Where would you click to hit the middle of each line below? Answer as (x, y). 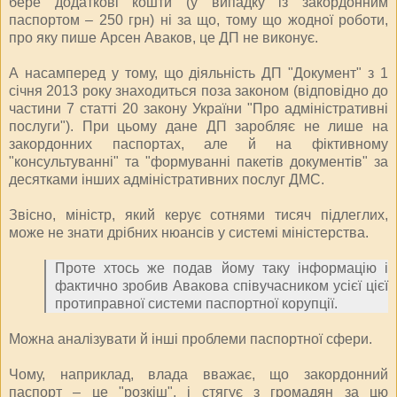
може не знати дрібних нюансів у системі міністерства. (189, 232)
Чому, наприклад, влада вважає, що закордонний (198, 374)
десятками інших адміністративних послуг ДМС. (167, 179)
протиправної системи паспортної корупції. (196, 303)
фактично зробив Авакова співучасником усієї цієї (222, 285)
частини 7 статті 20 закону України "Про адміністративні (198, 108)
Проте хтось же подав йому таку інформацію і (222, 268)
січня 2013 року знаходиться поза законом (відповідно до (198, 90)
